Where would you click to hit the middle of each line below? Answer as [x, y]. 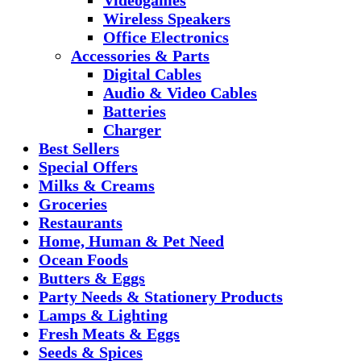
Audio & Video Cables [180, 92]
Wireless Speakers [167, 18]
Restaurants [81, 222]
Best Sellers [79, 148]
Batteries [135, 111]
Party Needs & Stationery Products [161, 296]
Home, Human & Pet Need [131, 241]
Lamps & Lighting [103, 315]
